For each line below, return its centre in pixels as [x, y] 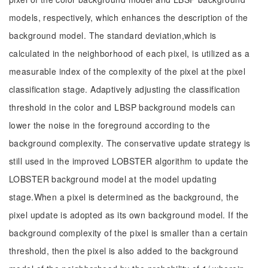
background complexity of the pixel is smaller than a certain [129, 233]
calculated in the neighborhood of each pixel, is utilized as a [130, 53]
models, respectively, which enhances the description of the [129, 17]
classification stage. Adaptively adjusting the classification [125, 89]
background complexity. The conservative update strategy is [130, 143]
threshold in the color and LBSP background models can [122, 107]
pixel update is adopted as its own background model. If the [129, 215]
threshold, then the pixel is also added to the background [124, 251]
